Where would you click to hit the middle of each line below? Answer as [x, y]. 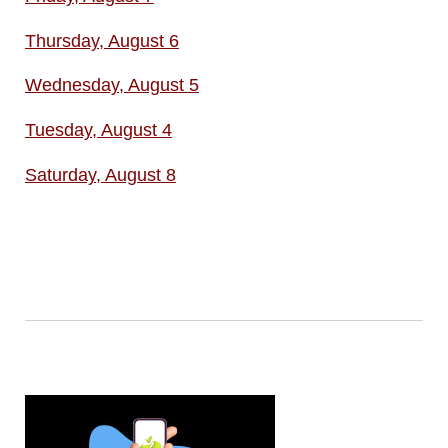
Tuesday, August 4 [98, 130]
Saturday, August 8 [100, 174]
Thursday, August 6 [101, 40]
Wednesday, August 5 [111, 85]
